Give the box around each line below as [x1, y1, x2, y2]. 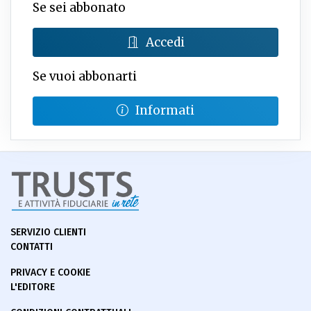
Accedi [145, 34, 185, 50]
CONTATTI [10, 240, 53, 253]
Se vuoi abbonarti [33, 68, 137, 84]
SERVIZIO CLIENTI [10, 226, 86, 238]
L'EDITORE [10, 280, 55, 293]
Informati [135, 103, 194, 119]
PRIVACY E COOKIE [10, 266, 90, 278]
